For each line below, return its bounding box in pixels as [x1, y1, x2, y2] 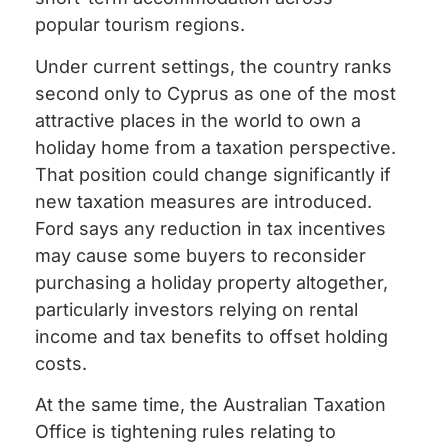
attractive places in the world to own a [35, 109, 361, 131]
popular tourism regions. [35, 14, 245, 36]
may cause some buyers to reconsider [35, 244, 366, 266]
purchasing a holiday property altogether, [35, 271, 388, 293]
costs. [35, 352, 87, 374]
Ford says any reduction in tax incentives [35, 217, 386, 239]
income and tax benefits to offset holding [35, 325, 388, 347]
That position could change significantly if [35, 163, 391, 185]
